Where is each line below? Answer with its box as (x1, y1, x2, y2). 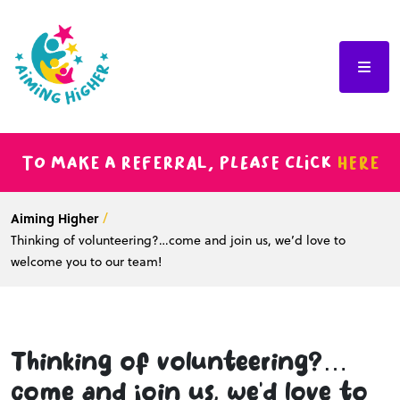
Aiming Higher (11, 209, 98, 228)
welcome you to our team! (11, 253, 162, 271)
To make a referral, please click (21, 152, 337, 174)
